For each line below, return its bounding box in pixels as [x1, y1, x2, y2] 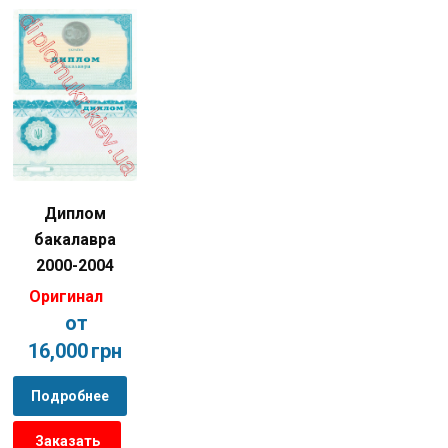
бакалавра [34, 230, 116, 250]
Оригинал [29, 287, 103, 307]
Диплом [44, 204, 106, 224]
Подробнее [31, 388, 109, 405]
